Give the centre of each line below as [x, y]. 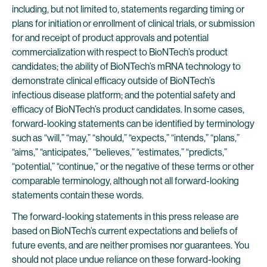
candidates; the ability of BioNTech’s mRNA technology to [126, 66]
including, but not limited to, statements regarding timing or [128, 9]
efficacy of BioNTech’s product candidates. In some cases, [128, 109]
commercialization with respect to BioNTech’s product [120, 52]
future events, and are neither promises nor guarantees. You [131, 245]
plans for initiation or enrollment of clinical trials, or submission [133, 24]
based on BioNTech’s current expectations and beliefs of [125, 231]
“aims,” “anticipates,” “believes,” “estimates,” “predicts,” [119, 152]
